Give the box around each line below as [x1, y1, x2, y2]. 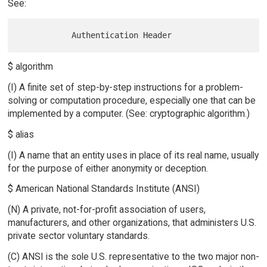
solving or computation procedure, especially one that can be [7, 94, 256, 106]
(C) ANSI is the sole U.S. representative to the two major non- [7, 251, 259, 263]
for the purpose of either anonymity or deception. [7, 162, 208, 174]
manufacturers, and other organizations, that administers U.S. [7, 217, 256, 229]
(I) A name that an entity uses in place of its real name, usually [7, 149, 259, 161]
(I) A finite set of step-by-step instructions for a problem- [7, 81, 243, 93]
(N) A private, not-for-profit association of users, [7, 204, 206, 216]
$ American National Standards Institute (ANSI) [7, 183, 200, 195]
